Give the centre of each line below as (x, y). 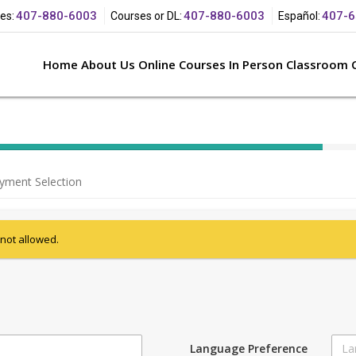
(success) (44, 182)
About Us (108, 64)
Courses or (139, 16)
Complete (46, 166)
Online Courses (182, 64)
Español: (299, 16)
